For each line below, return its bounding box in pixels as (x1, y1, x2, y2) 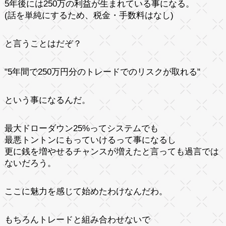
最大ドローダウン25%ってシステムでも (4, 123, 158, 133)
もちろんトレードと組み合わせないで (4, 214, 150, 224)
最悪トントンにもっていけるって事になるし (4, 135, 176, 145)
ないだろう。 (4, 158, 56, 168)
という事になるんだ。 (4, 95, 90, 105)
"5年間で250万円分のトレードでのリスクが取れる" (4, 67, 200, 77)
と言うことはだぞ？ (4, 38, 82, 48)
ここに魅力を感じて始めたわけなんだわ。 (4, 186, 167, 196)
